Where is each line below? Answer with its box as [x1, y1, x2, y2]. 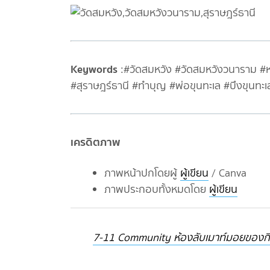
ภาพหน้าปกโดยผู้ [104, 165, 180, 181]
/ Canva [209, 165, 246, 181]
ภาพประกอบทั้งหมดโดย [104, 181, 209, 198]
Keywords [71, 60, 118, 78]
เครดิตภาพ [71, 133, 122, 151]
